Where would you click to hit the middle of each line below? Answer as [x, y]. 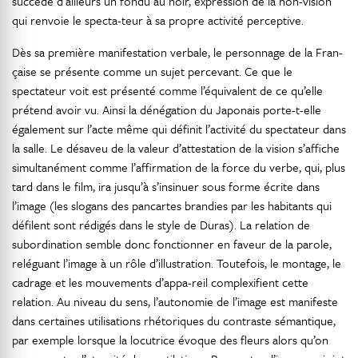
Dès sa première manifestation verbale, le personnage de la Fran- [177, 52]
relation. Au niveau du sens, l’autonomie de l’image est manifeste [175, 301]
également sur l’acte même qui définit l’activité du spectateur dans [179, 129]
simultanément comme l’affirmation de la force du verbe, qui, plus [179, 167]
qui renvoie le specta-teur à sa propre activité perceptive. [158, 20]
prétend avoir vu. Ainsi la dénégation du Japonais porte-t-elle [167, 109]
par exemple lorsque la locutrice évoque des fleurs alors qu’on [170, 340]
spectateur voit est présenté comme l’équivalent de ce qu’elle [167, 90]
